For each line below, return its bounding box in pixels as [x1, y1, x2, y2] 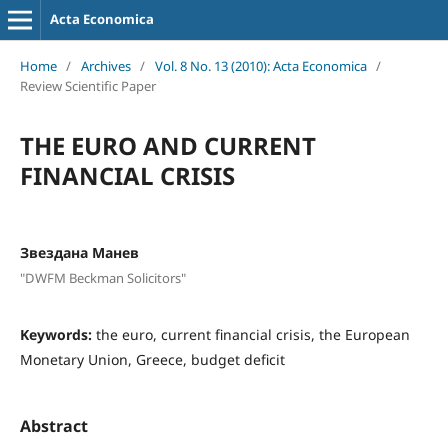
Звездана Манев [19, 242, 139, 262]
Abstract [19, 414, 88, 437]
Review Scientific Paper [19, 76, 156, 95]
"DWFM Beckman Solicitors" [19, 269, 186, 288]
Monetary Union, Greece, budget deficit [19, 350, 285, 370]
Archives [80, 56, 131, 75]
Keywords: [19, 325, 96, 345]
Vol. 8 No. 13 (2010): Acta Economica [154, 56, 367, 75]
